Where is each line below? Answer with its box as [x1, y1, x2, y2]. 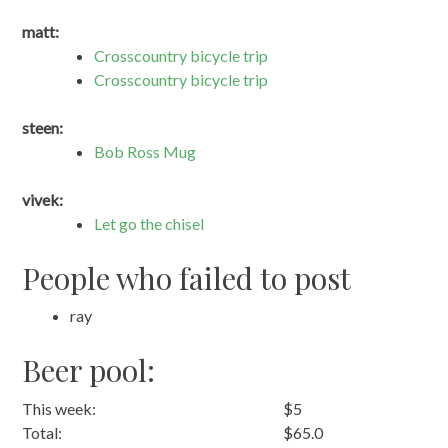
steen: [22, 117, 64, 137]
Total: [22, 422, 63, 442]
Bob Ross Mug [94, 141, 197, 161]
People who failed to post [22, 257, 352, 298]
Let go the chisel [94, 213, 205, 233]
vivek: [22, 189, 64, 209]
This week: [22, 398, 97, 418]
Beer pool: [22, 350, 156, 391]
